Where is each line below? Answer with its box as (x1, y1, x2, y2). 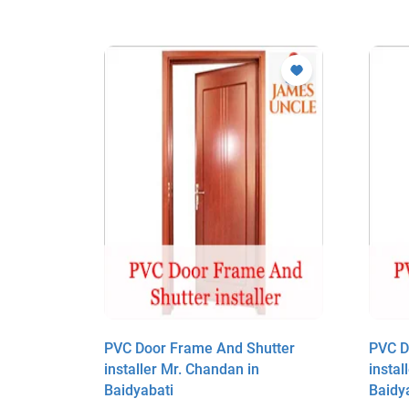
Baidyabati (104, 381, 173, 399)
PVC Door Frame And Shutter (104, 339, 295, 357)
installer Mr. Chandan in (104, 360, 259, 378)
